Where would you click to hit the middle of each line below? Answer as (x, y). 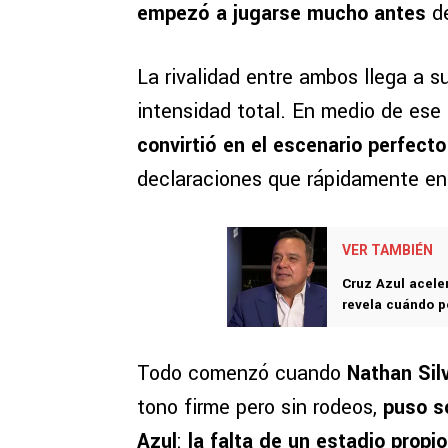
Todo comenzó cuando (242, 374)
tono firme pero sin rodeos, (260, 408)
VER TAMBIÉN (387, 250)
